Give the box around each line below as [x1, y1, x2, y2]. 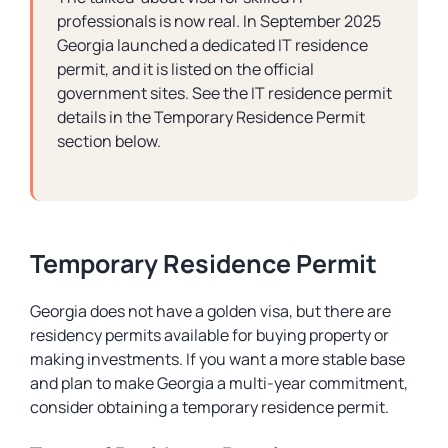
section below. [57, 130, 161, 152]
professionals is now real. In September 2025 [57, 10, 381, 32]
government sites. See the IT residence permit [57, 82, 392, 104]
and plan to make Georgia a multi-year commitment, [30, 372, 408, 394]
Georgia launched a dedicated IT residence [57, 34, 368, 56]
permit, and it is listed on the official [57, 58, 314, 80]
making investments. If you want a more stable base [30, 348, 405, 370]
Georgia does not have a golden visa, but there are [30, 300, 391, 322]
